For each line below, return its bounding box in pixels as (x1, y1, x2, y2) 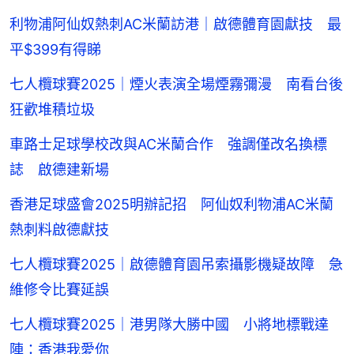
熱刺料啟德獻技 (9, 220, 109, 238)
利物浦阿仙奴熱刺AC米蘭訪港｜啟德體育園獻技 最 (9, 15, 341, 32)
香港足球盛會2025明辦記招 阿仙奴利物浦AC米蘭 (9, 195, 333, 213)
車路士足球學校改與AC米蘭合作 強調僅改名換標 (9, 135, 327, 153)
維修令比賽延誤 (9, 281, 109, 298)
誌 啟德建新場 (9, 160, 109, 178)
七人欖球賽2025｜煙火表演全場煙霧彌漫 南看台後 (9, 75, 343, 92)
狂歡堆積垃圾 (9, 100, 95, 118)
